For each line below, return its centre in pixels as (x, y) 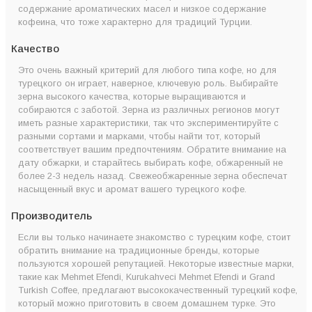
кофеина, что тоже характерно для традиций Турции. (135, 22)
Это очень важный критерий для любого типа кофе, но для (147, 70)
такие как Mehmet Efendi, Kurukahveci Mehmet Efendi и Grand (147, 276)
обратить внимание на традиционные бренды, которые (139, 250)
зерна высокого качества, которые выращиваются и (132, 96)
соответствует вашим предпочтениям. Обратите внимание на (152, 149)
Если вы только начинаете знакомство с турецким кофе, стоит (154, 237)
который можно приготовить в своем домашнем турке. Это (147, 303)
